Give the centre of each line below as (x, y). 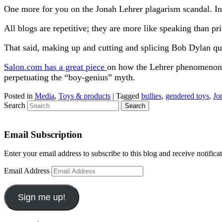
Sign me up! (41, 197)
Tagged (128, 96)
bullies (151, 96)
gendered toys (187, 96)
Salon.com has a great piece (55, 67)
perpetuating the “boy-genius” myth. (70, 77)
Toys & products (84, 96)
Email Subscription (43, 134)
